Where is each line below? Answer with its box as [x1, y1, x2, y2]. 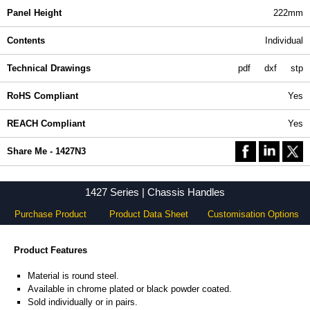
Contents [7, 35, 45, 46]
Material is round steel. [28, 271, 119, 282]
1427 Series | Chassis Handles [85, 187, 225, 198]
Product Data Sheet [109, 209, 188, 219]
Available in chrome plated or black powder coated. [28, 284, 232, 295]
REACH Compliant [7, 118, 85, 129]
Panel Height [7, 8, 62, 18]
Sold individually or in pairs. [28, 297, 138, 308]
